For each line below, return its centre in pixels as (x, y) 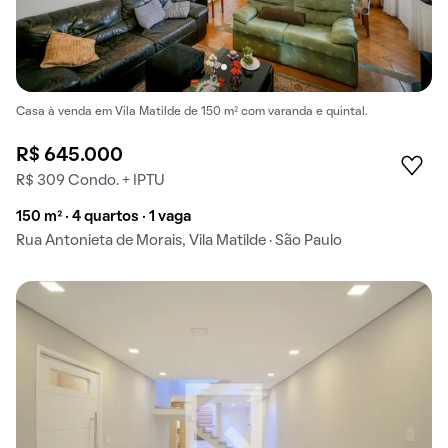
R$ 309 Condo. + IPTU (90, 181)
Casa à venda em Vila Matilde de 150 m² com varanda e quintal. (192, 112)
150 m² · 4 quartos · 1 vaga (103, 217)
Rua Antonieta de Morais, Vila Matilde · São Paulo (179, 241)
